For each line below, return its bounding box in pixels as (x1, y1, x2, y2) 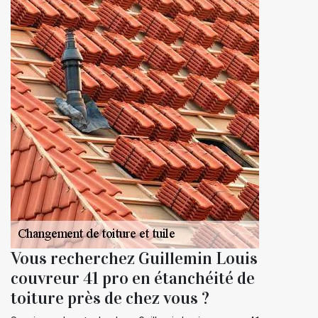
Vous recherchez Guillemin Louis (11, 247, 258, 269)
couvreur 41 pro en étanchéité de (11, 267, 255, 289)
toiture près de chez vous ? (11, 287, 209, 309)
